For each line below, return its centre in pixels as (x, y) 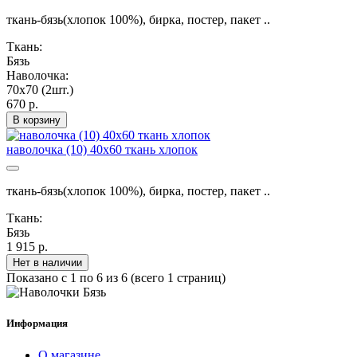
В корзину (37, 120)
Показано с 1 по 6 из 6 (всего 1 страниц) (116, 278)
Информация (37, 324)
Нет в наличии (47, 263)
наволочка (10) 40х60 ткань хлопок (102, 150)
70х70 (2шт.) (40, 90)
